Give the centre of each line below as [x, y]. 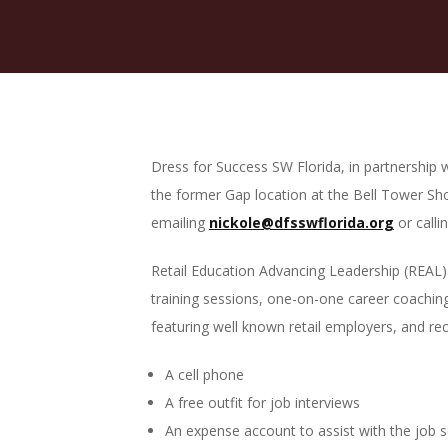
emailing [180, 222]
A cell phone [204, 374]
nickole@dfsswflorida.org [301, 222]
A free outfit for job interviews [262, 402]
